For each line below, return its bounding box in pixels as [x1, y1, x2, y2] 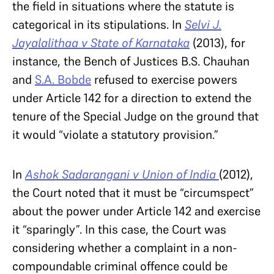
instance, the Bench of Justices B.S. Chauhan [12, 53, 250, 69]
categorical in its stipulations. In [12, 16, 185, 32]
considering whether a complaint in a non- [12, 239, 237, 256]
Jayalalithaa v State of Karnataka [12, 34, 190, 51]
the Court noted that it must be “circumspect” [12, 184, 254, 201]
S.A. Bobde [35, 71, 91, 87]
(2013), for [190, 34, 245, 51]
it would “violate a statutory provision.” [12, 126, 221, 143]
